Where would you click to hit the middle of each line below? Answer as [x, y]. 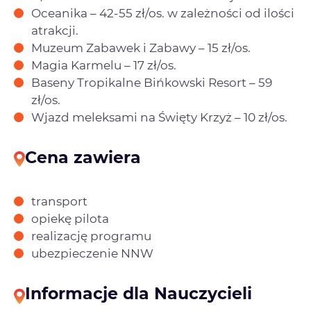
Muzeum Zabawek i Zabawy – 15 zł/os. [141, 48]
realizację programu [93, 236]
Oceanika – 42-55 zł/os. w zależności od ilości [163, 13]
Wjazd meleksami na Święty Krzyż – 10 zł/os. [159, 117]
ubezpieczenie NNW [92, 254]
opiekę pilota [70, 219]
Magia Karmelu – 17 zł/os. [104, 65]
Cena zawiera [83, 157]
